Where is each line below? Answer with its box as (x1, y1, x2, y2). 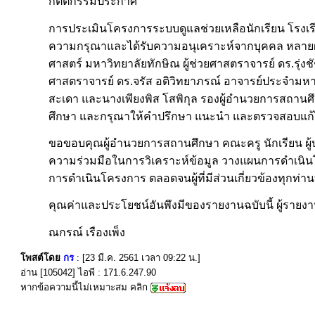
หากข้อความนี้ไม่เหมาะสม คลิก (20, 282, 150, 292)
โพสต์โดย (20, 252, 63, 263)
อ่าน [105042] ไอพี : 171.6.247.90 (20, 267, 156, 278)
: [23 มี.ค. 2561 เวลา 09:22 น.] (77, 252, 200, 263)
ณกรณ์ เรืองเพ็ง (49, 226, 125, 238)
